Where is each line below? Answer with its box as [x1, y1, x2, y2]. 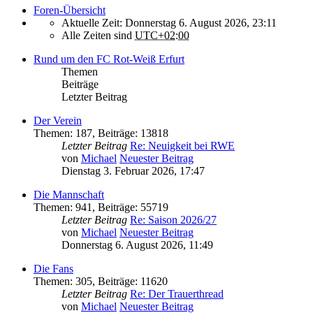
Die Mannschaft [34, 189, 104, 201]
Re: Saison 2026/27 [130, 214, 217, 226]
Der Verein [34, 115, 82, 127]
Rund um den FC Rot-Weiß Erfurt [34, 53, 184, 66]
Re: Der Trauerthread [130, 288, 224, 300]
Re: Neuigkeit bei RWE [130, 140, 235, 152]
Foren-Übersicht [34, 4, 105, 17]
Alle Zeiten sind [61, 29, 135, 42]
